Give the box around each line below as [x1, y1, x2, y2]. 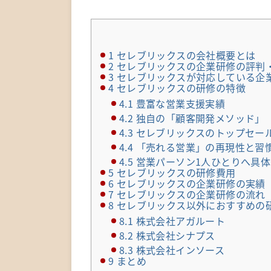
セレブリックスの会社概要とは [114, 48, 256, 63]
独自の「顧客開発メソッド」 [133, 111, 265, 126]
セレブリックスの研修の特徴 [114, 80, 246, 96]
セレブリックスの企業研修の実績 [114, 176, 266, 191]
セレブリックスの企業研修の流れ [114, 187, 266, 202]
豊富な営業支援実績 [133, 96, 226, 111]
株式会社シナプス [133, 228, 215, 243]
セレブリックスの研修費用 [114, 165, 236, 180]
